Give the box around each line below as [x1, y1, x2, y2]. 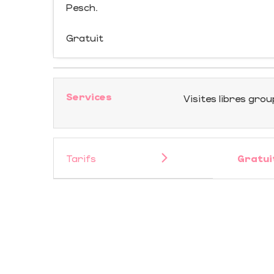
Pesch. [66, 1, 98, 13]
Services [66, 91, 112, 102]
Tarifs [66, 152, 96, 164]
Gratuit [66, 32, 103, 43]
